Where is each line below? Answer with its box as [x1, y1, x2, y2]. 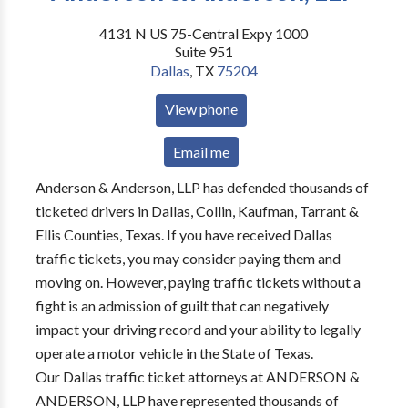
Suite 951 [174, 43, 233, 60]
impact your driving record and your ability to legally [35, 321, 361, 338]
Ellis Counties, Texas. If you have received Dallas [35, 226, 332, 243]
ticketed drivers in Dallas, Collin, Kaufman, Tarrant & [35, 202, 359, 219]
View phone [165, 100, 239, 117]
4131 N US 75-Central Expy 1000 [99, 25, 309, 42]
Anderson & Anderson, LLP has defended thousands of [35, 178, 369, 196]
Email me [173, 143, 230, 160]
